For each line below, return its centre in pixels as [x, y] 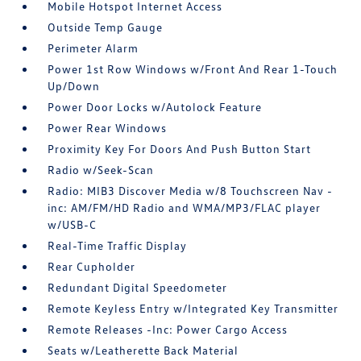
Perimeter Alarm [93, 48]
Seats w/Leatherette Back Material [143, 350]
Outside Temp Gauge [106, 27]
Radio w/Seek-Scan [101, 170]
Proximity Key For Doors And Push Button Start [180, 149]
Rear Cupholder [92, 266]
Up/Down [74, 86]
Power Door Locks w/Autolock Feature [155, 107]
